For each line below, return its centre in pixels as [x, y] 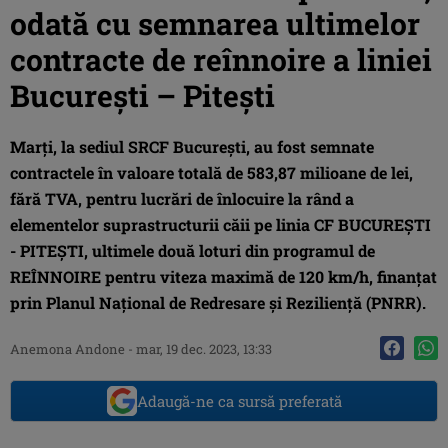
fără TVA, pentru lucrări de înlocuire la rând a [182, 198]
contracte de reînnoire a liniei [221, 59]
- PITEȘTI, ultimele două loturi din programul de [192, 250]
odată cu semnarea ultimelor [215, 23]
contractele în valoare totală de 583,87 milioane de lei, [211, 172]
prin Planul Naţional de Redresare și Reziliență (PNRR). [218, 302]
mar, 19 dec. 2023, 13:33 [204, 348]
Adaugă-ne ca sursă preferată [239, 400]
